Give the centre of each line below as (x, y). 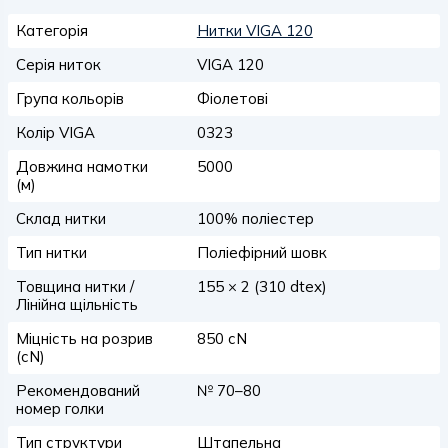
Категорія (52, 30)
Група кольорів (70, 98)
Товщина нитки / (75, 286)
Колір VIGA (55, 132)
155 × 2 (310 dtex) (261, 286)
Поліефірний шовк (261, 252)
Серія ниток (58, 64)
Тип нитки (51, 252)
